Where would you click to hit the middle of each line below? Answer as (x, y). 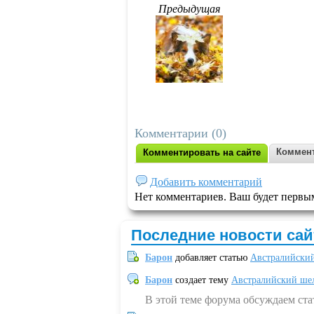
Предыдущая (189, 9)
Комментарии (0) (180, 133)
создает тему (202, 280)
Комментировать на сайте (202, 152)
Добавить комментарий (206, 182)
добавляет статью (211, 258)
